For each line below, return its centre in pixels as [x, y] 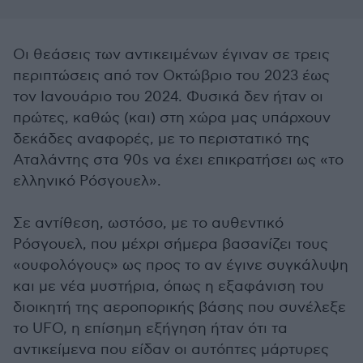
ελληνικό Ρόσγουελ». [87, 181]
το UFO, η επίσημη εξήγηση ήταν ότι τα [150, 329]
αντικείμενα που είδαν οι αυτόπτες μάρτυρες [171, 350]
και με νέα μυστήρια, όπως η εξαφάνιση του [169, 286]
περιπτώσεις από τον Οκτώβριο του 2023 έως [171, 76]
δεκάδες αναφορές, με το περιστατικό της [161, 139]
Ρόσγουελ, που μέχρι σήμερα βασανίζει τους [171, 244]
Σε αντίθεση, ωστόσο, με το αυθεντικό [148, 223]
